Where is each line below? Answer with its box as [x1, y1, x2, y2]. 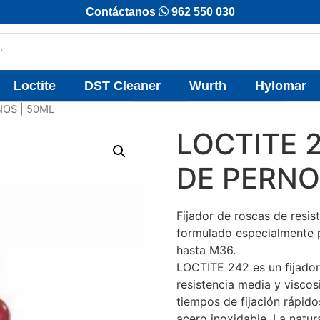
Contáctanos [85, 6, 159, 18]
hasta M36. [176, 243, 236, 258]
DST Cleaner [84, 78, 161, 93]
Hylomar [255, 78, 306, 93]
